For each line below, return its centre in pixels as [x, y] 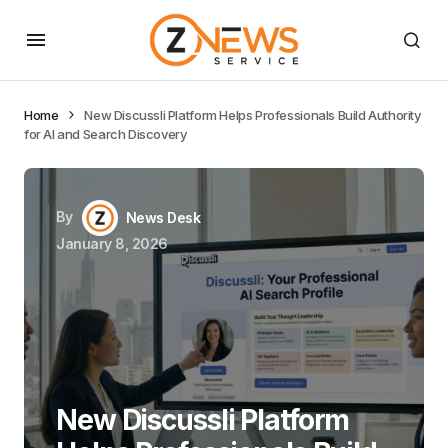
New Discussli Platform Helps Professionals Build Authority [252, 115]
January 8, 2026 [112, 243]
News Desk [163, 217]
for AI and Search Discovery [105, 134]
